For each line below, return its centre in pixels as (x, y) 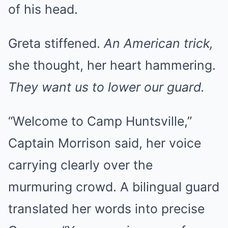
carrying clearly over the (80, 165)
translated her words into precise (106, 208)
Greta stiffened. (56, 43)
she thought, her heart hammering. (112, 65)
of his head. (43, 9)
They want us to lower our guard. (106, 87)
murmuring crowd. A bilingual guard (114, 187)
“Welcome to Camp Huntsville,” (100, 121)
